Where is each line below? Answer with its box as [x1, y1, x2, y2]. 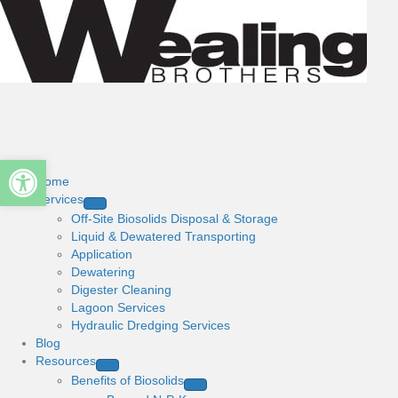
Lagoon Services [71, 300, 165, 314]
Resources [36, 354, 96, 368]
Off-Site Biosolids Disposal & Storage [71, 211, 278, 226]
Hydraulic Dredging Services [71, 318, 230, 332]
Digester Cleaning [71, 283, 171, 297]
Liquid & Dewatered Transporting [71, 229, 256, 243]
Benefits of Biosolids [71, 373, 184, 387]
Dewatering [71, 265, 135, 279]
